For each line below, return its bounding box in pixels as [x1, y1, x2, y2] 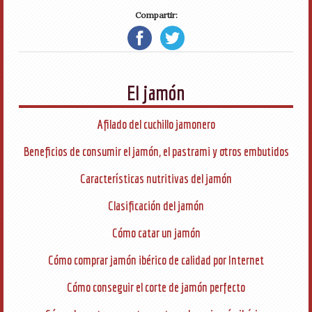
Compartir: [134, 10, 178, 20]
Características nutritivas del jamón [80, 171, 232, 186]
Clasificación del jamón [108, 198, 204, 213]
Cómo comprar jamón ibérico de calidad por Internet [48, 253, 264, 267]
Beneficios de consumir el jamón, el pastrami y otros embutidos [23, 144, 289, 159]
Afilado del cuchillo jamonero [97, 117, 215, 132]
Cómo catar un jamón [111, 226, 201, 240]
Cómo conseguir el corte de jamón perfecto [67, 280, 245, 295]
